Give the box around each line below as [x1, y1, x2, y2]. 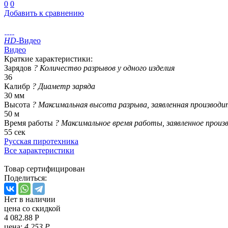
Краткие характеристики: [4, 54, 93, 63]
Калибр [4, 81, 32, 91]
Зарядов [4, 63, 34, 72]
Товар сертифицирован [4, 164, 85, 173]
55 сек [4, 127, 25, 136]
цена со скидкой [4, 204, 61, 213]
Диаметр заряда [38, 81, 95, 91]
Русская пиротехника [4, 136, 78, 146]
